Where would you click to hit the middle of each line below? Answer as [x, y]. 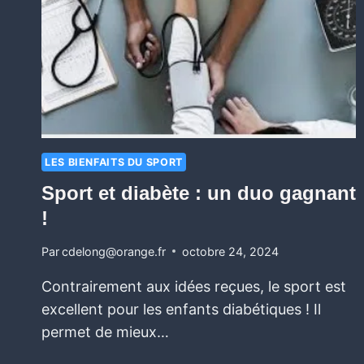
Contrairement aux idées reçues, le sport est [194, 286]
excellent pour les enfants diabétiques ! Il [181, 309]
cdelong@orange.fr [114, 251]
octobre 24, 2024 [231, 251]
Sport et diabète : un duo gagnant [199, 193]
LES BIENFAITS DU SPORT [114, 162]
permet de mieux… [105, 331]
